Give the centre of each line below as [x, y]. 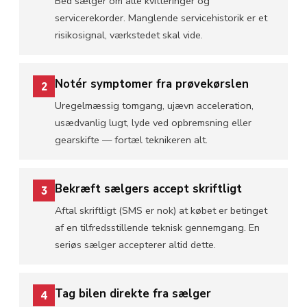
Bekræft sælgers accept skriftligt [148, 188]
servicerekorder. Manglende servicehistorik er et [161, 17]
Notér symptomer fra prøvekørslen [152, 84]
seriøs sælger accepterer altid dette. [135, 244]
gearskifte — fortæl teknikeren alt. [131, 139]
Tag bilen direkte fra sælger [133, 293]
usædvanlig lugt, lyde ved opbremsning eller [153, 122]
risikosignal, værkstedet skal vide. [129, 35]
